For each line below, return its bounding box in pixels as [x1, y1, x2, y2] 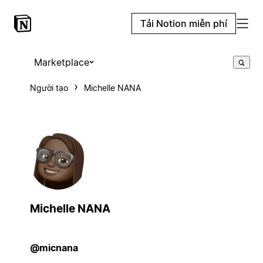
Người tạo [29, 83, 68, 93]
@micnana [29, 241, 78, 254]
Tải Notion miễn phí [140, 18, 227, 29]
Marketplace [33, 56, 89, 68]
